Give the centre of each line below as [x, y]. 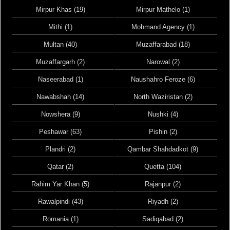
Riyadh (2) [163, 202]
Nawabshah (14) [61, 97]
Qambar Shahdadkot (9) [163, 149]
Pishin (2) [163, 132]
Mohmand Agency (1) [163, 27]
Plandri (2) [61, 149]
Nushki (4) [163, 114]
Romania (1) [60, 219]
